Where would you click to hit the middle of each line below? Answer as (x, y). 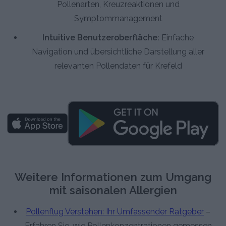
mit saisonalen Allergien (113, 190)
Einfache (177, 38)
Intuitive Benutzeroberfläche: (101, 38)
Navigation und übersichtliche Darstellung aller (118, 52)
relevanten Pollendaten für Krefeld (118, 66)
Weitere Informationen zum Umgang (113, 177)
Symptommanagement (118, 19)
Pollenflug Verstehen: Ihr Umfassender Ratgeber (115, 211)
